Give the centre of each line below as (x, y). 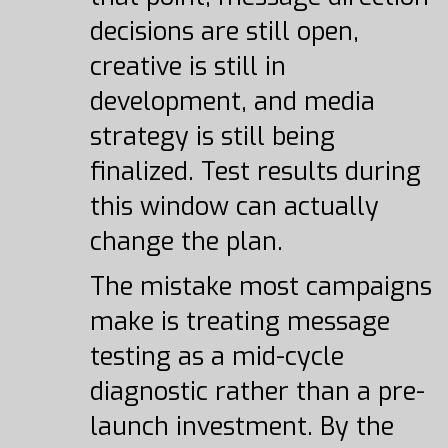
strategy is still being (212, 136)
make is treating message (239, 321)
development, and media (232, 101)
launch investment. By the (241, 426)
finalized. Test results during (255, 171)
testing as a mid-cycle (216, 356)
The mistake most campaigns (260, 286)
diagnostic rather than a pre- (257, 391)
